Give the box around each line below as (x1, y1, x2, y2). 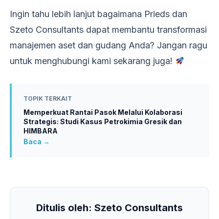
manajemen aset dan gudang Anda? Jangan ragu (10, 40, 207, 50)
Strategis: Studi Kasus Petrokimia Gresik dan (23, 117, 182, 126)
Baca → (23, 137, 50, 146)
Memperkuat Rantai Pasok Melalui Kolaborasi (23, 108, 182, 116)
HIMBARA (23, 126, 58, 135)
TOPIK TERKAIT (23, 94, 72, 102)
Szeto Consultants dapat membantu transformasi (10, 24, 207, 35)
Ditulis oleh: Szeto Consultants (36, 201, 183, 214)
